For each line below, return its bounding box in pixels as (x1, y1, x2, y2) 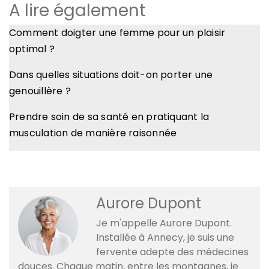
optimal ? (9, 41, 55, 56)
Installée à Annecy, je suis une (96, 230, 234, 244)
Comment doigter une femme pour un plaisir (9, 25, 226, 40)
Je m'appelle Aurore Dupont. (96, 216, 232, 230)
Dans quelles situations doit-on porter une (9, 67, 213, 82)
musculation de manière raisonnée (9, 125, 177, 140)
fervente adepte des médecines (96, 244, 249, 259)
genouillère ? (9, 83, 71, 98)
